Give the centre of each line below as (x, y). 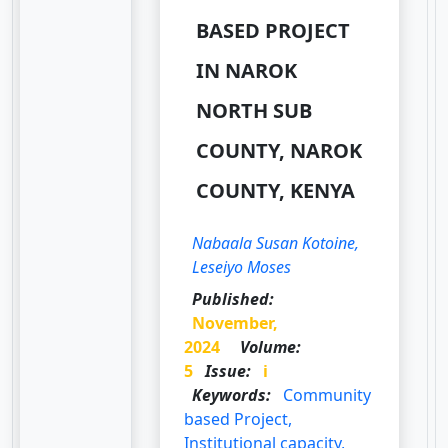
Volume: (271, 346)
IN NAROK (247, 70)
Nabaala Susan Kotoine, (276, 242)
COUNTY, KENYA (276, 190)
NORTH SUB (254, 110)
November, (235, 322)
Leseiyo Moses (242, 266)
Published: (233, 298)
